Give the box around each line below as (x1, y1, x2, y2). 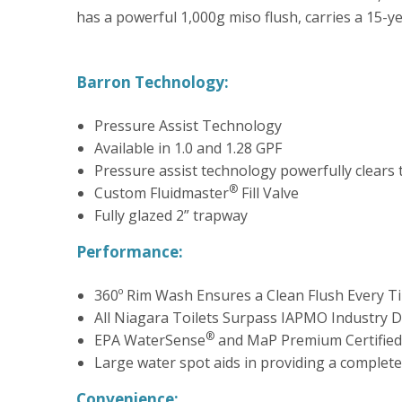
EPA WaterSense (93, 329, 205, 350)
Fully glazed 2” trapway (93, 205, 248, 225)
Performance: (75, 240, 183, 262)
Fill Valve (237, 182, 299, 203)
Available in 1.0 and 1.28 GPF (93, 137, 282, 158)
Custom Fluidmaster (93, 182, 229, 203)
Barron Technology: (75, 71, 229, 92)
